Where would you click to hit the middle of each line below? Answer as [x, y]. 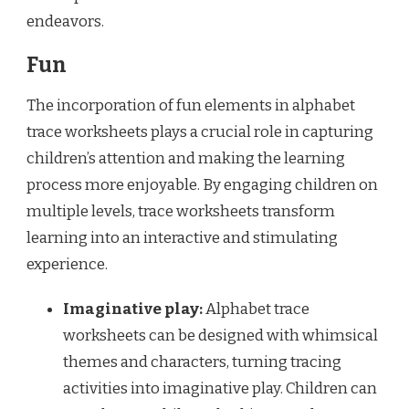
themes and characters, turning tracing [202, 362]
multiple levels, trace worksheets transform [181, 211]
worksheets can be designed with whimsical [220, 335]
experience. [67, 264]
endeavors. [65, 21]
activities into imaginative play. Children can [220, 388]
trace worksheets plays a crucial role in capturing [200, 131]
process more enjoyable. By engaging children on [202, 184]
